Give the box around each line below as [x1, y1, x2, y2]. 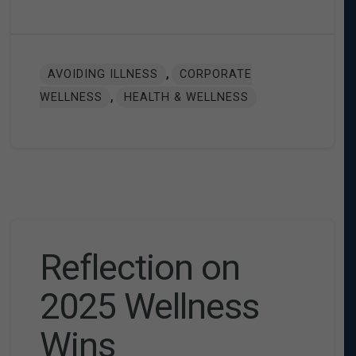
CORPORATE [179, 68, 252, 82]
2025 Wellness [39, 285, 259, 328]
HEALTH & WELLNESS [123, 91, 249, 105]
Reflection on [39, 246, 240, 289]
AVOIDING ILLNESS [47, 68, 158, 82]
